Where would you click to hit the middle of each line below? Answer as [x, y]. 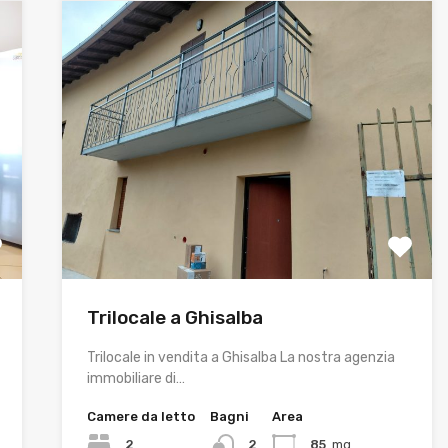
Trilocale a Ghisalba [174, 317]
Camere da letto [140, 416]
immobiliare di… [135, 378]
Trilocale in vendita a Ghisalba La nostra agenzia [240, 357]
